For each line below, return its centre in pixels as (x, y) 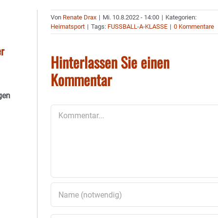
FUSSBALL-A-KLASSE (138, 27)
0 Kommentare (194, 27)
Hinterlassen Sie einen (110, 62)
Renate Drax (80, 17)
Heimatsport (68, 27)
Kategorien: (181, 17)
